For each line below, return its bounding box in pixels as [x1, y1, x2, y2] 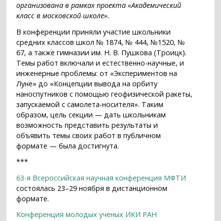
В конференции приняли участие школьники [16, 27, 171, 37]
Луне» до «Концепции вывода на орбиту [16, 78, 158, 88]
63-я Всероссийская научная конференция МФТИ [16, 173, 186, 183]
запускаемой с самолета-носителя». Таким [16, 99, 164, 109]
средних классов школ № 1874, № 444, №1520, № [16, 37, 185, 47]
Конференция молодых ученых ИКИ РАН [16, 210, 157, 220]
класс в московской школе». [16, 11, 110, 20]
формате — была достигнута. [16, 141, 119, 150]
